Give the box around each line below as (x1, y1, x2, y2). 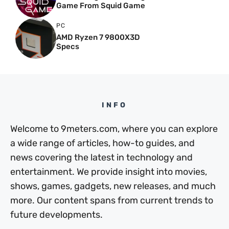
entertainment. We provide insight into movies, (10, 166, 207, 177)
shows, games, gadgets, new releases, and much (10, 180, 216, 192)
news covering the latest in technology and (10, 151, 193, 163)
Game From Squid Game (56, 1, 145, 11)
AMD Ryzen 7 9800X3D (56, 33, 140, 42)
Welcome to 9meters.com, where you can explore (10, 123, 218, 134)
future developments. (10, 209, 103, 220)
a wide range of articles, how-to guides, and (10, 137, 195, 149)
